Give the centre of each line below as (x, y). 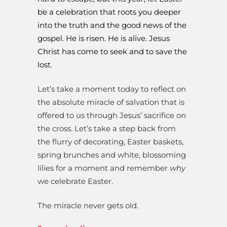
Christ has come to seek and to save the (112, 52)
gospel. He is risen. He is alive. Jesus (104, 39)
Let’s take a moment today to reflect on (112, 89)
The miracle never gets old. (88, 206)
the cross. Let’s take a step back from (107, 129)
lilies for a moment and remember (104, 168)
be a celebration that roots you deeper (109, 12)
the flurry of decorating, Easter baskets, (110, 142)
